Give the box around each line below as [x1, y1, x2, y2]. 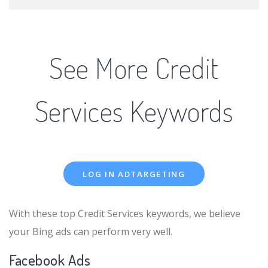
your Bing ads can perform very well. [9, 224, 172, 238]
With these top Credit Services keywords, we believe [9, 206, 240, 220]
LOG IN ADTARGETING [83, 168, 185, 179]
